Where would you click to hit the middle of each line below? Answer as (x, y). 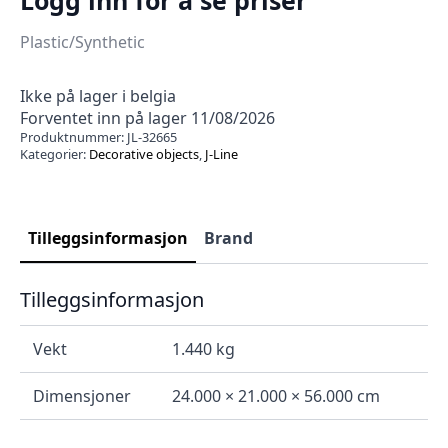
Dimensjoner (81, 395)
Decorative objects (144, 153)
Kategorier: (54, 153)
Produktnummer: (73, 136)
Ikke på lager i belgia (98, 95)
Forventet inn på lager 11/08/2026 (147, 117)
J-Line (221, 153)
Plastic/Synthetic (82, 41)
